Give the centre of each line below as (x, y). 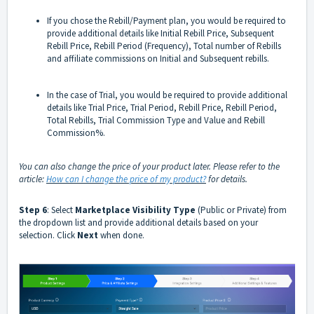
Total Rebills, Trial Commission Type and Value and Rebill (156, 120)
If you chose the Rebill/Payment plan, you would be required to (166, 20)
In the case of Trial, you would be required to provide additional (167, 95)
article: (33, 179)
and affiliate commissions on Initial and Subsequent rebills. (159, 58)
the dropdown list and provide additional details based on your (138, 222)
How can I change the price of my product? (126, 179)
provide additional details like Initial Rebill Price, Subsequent (161, 33)
